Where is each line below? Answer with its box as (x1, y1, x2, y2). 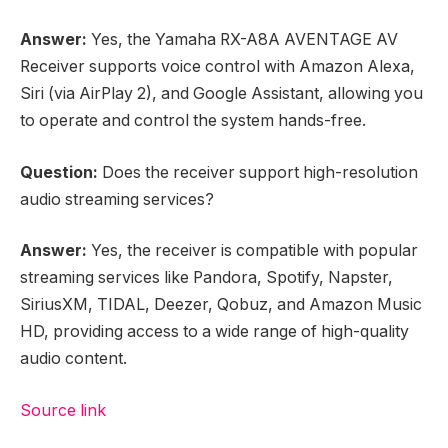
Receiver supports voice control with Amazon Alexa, (20, 56, 415, 76)
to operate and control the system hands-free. (20, 110, 366, 130)
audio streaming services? (20, 189, 214, 209)
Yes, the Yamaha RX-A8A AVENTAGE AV (91, 29, 398, 49)
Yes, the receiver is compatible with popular (91, 241, 418, 261)
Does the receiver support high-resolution (102, 162, 418, 182)
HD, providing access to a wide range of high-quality (20, 322, 409, 342)
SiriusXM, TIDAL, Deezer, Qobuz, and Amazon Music (20, 295, 422, 315)
